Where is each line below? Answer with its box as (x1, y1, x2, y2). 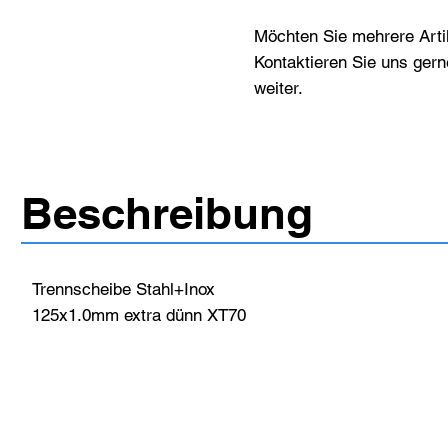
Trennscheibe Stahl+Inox (31, 279, 215, 300)
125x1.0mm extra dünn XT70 (31, 305, 246, 326)
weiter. (253, 78, 303, 99)
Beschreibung (21, 186, 314, 239)
